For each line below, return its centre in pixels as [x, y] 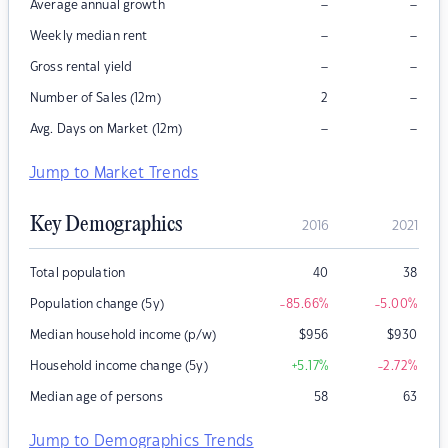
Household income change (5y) [119, 366]
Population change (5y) [97, 304]
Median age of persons [96, 397]
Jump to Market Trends [114, 174]
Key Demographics [106, 225]
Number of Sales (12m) [95, 98]
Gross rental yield [81, 67]
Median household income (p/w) [123, 335]
